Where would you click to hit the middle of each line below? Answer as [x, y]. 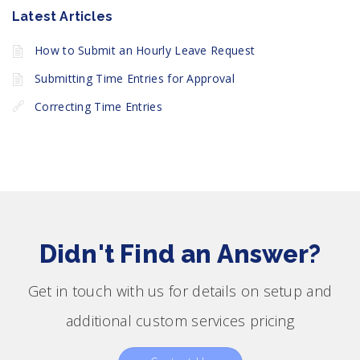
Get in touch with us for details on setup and [180, 291]
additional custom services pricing [180, 321]
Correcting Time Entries [98, 106]
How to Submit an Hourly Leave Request [145, 50]
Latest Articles [62, 16]
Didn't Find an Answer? [180, 254]
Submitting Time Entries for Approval [135, 78]
